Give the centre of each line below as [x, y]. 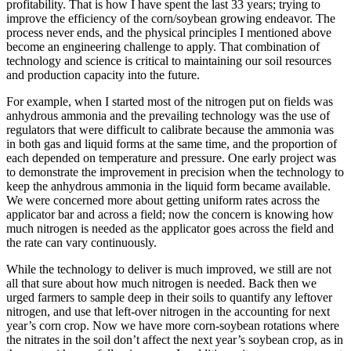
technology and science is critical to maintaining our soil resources [169, 61]
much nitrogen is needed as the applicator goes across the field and [170, 229]
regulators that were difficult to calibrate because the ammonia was [170, 130]
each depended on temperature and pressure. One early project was [171, 158]
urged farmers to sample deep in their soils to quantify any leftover [169, 298]
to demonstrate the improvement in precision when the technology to [175, 172]
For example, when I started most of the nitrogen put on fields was [170, 102]
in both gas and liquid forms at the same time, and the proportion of [172, 144]
